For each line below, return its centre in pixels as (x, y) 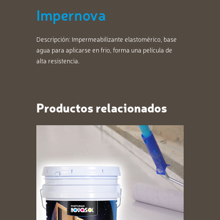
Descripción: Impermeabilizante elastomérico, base (107, 39)
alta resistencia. (58, 61)
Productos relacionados (102, 107)
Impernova (71, 14)
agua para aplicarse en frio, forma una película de (104, 50)
